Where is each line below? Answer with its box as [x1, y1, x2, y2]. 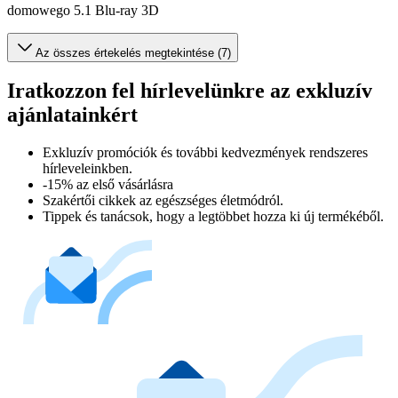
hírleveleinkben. [43, 161, 132, 177]
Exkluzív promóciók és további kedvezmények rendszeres [43, 145, 368, 161]
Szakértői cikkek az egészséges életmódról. [43, 193, 283, 209]
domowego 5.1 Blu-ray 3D [7, 2, 159, 18]
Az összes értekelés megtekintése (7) [36, 45, 231, 60]
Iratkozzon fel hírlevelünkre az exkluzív [7, 79, 372, 103]
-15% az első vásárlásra [43, 177, 173, 193]
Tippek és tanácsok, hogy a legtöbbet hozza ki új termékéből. [43, 209, 384, 225]
